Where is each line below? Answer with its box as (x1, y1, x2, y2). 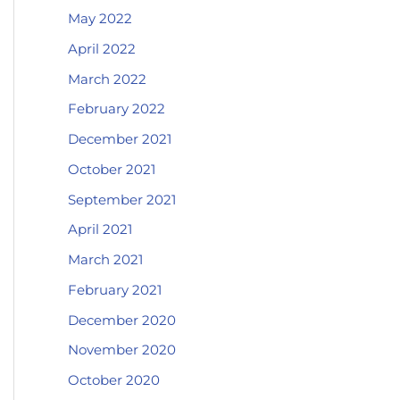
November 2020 (68, 341, 176, 359)
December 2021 (68, 130, 171, 147)
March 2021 (68, 251, 143, 268)
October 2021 (68, 160, 155, 178)
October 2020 (68, 371, 160, 388)
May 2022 (68, 10, 132, 27)
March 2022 (68, 70, 146, 87)
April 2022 (68, 39, 136, 57)
